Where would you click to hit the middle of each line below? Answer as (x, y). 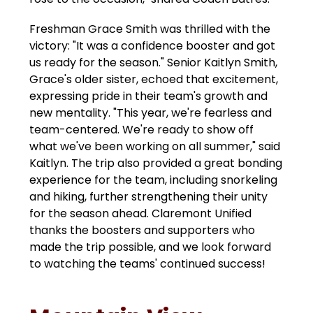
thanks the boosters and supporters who (143, 231)
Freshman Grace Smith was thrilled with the (150, 29)
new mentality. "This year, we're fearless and (151, 113)
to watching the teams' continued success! (148, 264)
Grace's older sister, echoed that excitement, (154, 80)
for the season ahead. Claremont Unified (141, 214)
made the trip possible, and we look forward (151, 247)
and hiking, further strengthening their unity (149, 197)
